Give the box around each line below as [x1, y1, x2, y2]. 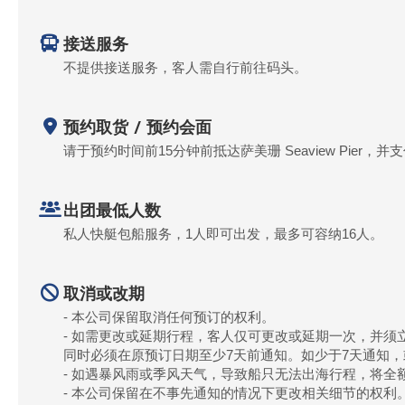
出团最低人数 [63, 201, 161, 220]
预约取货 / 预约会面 [63, 118, 212, 137]
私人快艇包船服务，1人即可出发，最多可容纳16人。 [63, 226, 383, 241]
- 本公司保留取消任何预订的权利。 [63, 309, 275, 325]
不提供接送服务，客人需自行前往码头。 [63, 60, 307, 75]
